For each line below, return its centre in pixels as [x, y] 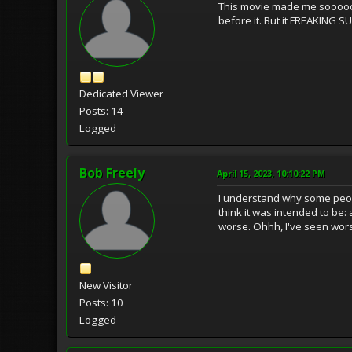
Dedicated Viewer [121, 93]
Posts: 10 [101, 302]
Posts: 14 [101, 110]
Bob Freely [112, 172]
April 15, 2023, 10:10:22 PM [271, 173]
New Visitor [106, 285]
